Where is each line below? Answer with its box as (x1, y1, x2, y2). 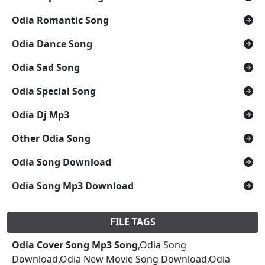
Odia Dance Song (12, 37, 92, 50)
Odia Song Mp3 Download (12, 179, 134, 192)
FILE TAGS (109, 215, 156, 228)
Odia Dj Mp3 (12, 108, 69, 121)
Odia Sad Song (12, 60, 80, 74)
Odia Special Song (12, 84, 96, 98)
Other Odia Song (12, 131, 91, 145)
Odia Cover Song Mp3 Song (12, 238, 138, 251)
